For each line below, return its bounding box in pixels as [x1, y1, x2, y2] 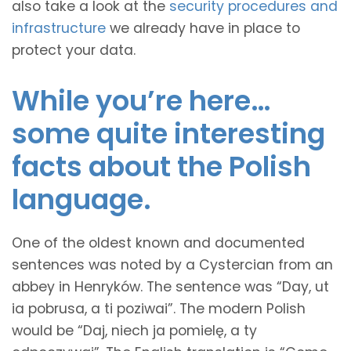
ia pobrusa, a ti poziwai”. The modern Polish [12, 299, 306, 318]
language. [12, 179, 151, 219]
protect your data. [12, 40, 136, 60]
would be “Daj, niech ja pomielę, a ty [12, 320, 257, 340]
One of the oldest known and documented [12, 233, 305, 252]
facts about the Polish [12, 147, 311, 186]
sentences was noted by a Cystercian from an [12, 255, 333, 274]
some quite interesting [12, 114, 325, 153]
